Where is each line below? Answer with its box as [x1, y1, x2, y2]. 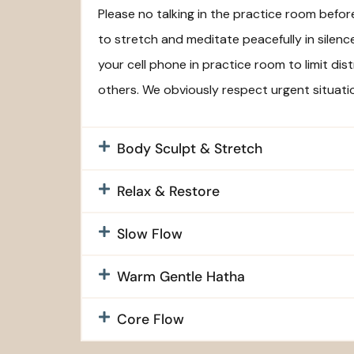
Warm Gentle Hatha [117, 268, 245, 286]
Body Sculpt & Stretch [117, 140, 262, 158]
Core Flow [117, 311, 184, 329]
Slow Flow [117, 225, 183, 243]
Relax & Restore [117, 183, 220, 201]
